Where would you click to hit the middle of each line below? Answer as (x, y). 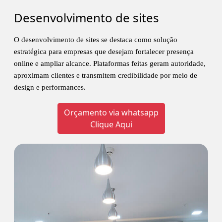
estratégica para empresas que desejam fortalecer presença (104, 51)
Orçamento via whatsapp (111, 112)
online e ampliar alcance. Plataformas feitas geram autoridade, (110, 63)
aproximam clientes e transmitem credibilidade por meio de (106, 75)
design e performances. (50, 87)
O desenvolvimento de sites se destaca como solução (96, 39)
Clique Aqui (111, 124)
